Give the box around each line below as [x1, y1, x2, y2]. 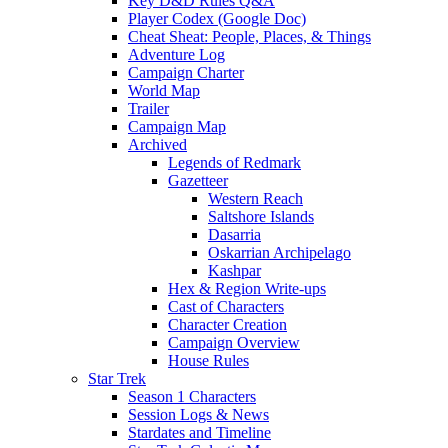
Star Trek [88, 370, 146, 387]
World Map [128, 82, 200, 99]
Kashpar [208, 262, 261, 279]
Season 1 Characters [128, 388, 256, 405]
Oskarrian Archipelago [208, 244, 351, 261]
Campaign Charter [128, 64, 244, 81]
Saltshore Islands [208, 208, 314, 225]
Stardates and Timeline [128, 424, 271, 441]
